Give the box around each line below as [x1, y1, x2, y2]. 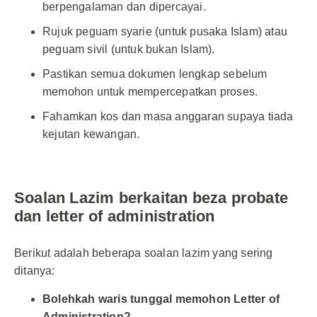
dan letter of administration [14, 207, 215, 225]
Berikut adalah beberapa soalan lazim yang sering [14, 247, 273, 259]
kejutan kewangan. [42, 128, 140, 140]
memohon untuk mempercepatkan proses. [42, 86, 258, 98]
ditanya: [14, 265, 55, 277]
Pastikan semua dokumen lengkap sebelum [42, 68, 267, 80]
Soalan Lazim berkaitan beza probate [14, 189, 289, 207]
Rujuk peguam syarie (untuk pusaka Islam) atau [42, 25, 288, 38]
